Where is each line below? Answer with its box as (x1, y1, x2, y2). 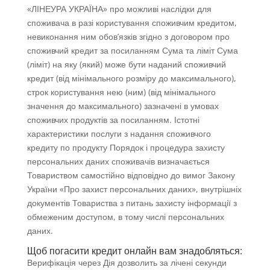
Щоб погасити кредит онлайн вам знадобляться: (27, 244, 242, 258)
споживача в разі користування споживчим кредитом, (27, 17, 237, 29)
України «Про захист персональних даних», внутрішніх (27, 183, 242, 195)
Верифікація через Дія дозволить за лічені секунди (27, 257, 227, 269)
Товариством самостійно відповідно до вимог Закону (27, 169, 235, 181)
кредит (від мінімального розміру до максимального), (27, 72, 236, 84)
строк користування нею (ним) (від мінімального (27, 86, 216, 98)
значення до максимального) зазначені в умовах (27, 100, 219, 112)
